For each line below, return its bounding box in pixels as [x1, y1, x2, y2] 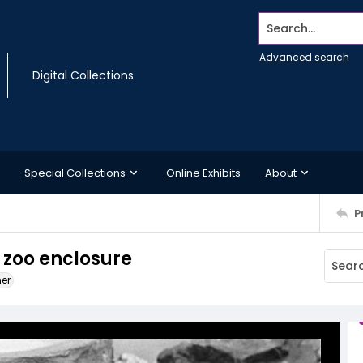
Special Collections [24, 164, 126, 181]
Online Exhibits [166, 164, 241, 181]
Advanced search [259, 50, 349, 64]
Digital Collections [32, 67, 134, 83]
